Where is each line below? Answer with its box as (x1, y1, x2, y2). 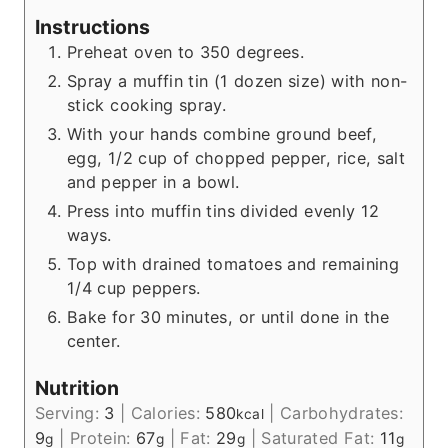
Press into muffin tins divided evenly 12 (67, 200, 380, 221)
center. (67, 330, 121, 351)
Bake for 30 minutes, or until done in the (67, 306, 390, 327)
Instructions (35, 14, 150, 39)
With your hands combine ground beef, (67, 123, 377, 144)
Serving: (35, 403, 105, 424)
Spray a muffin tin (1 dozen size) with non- (67, 70, 408, 91)
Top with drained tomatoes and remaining (67, 253, 400, 274)
